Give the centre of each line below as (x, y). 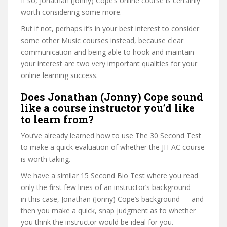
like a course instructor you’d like (108, 108)
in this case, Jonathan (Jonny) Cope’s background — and (112, 199)
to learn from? (57, 119)
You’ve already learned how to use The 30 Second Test (111, 135)
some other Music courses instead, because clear (102, 40)
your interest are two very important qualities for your (109, 63)
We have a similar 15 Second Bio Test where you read (109, 175)
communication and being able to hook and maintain (107, 52)
